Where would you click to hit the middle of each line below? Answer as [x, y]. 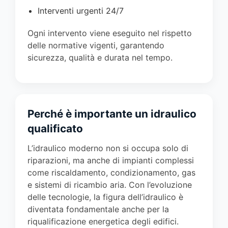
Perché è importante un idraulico [112, 113]
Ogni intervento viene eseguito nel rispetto [110, 33]
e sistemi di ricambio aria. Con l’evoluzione [110, 184]
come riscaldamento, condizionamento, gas [111, 172]
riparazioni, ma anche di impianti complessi [111, 160]
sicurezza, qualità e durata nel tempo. [100, 57]
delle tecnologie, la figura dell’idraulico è [105, 197]
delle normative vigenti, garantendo [96, 45]
